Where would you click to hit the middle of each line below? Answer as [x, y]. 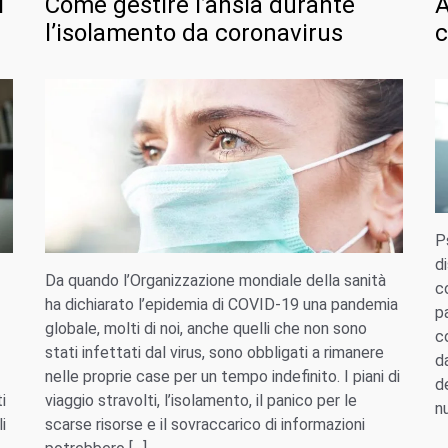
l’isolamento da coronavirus [193, 33]
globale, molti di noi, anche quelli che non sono [205, 328]
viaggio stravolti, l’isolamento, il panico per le [200, 400]
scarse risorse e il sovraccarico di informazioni [204, 424]
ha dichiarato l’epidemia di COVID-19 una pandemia [221, 304]
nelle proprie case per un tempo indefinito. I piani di [222, 376]
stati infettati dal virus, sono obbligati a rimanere [214, 352]
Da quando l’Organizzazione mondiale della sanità [215, 280]
